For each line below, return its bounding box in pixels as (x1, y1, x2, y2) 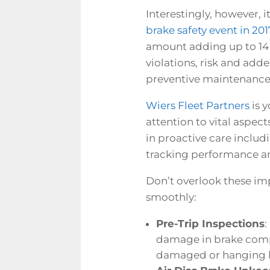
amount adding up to (145, 40, 259, 52)
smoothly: (145, 190, 196, 203)
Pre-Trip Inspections (155, 217, 265, 230)
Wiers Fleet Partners (145, 99, 250, 111)
